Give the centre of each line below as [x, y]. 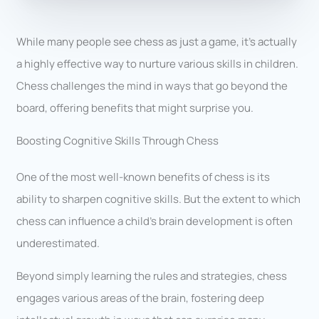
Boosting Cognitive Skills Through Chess [118, 140]
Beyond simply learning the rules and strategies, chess [152, 276]
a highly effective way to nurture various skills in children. [158, 63]
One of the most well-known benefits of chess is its [143, 177]
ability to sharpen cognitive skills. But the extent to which [159, 199]
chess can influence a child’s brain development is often [155, 221]
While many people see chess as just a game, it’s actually [157, 41]
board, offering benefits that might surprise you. [135, 108]
